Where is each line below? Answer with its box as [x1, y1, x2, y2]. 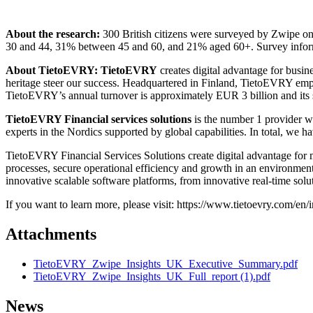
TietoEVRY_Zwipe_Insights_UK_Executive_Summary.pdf [34, 257, 298, 270]
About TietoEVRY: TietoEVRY [6, 64, 160, 77]
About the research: [6, 28, 100, 41]
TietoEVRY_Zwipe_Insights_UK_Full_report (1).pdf [34, 270, 270, 282]
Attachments [6, 225, 96, 244]
